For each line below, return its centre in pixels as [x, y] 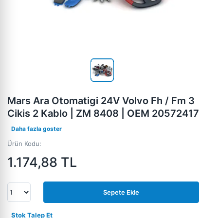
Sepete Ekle [121, 192]
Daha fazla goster [36, 129]
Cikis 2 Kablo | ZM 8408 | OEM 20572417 [103, 113]
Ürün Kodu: [24, 144]
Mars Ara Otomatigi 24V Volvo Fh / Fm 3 [101, 101]
